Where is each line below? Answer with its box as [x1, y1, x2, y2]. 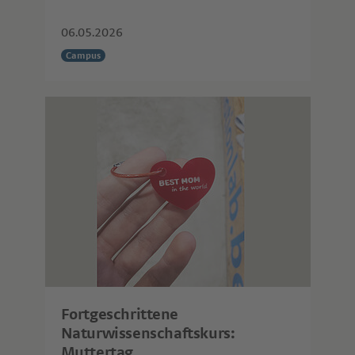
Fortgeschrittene [60, 307, 179, 323]
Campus [65, 51, 101, 60]
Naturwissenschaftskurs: [60, 326, 235, 342]
